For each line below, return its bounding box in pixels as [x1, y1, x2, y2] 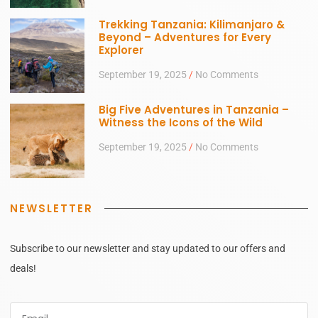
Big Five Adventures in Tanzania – [99, 102, 289, 117]
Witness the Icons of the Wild [99, 114, 263, 130]
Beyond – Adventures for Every [99, 29, 271, 45]
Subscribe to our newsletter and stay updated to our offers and [10, 242, 285, 254]
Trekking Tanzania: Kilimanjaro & [99, 16, 285, 32]
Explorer [99, 42, 143, 57]
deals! [10, 262, 36, 274]
